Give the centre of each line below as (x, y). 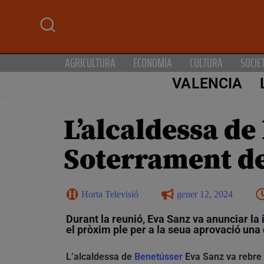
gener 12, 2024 (205, 194)
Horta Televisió (110, 194)
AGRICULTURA (90, 62)
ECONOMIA (153, 62)
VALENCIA (207, 84)
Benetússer (159, 256)
